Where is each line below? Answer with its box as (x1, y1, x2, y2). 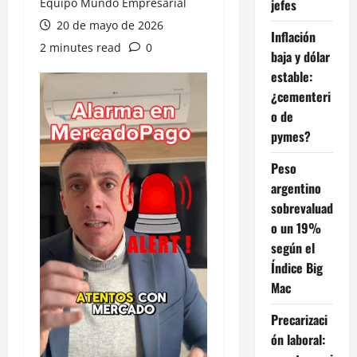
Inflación (270, 26, 316, 46)
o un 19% (270, 218, 321, 237)
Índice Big (270, 257, 323, 277)
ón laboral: (270, 329, 325, 349)
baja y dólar (270, 46, 330, 66)
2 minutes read (40, 39, 121, 55)
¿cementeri (270, 86, 331, 106)
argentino (270, 178, 321, 198)
